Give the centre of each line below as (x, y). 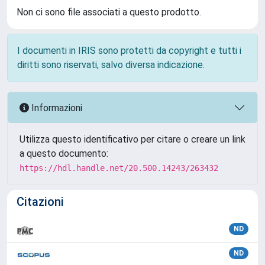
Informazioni (56, 108)
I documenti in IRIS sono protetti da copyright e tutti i (129, 51)
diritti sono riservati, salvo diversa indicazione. (111, 65)
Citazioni (40, 202)
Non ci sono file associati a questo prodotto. (109, 12)
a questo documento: (64, 153)
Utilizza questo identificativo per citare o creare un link (132, 139)
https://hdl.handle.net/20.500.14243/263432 (119, 168)
